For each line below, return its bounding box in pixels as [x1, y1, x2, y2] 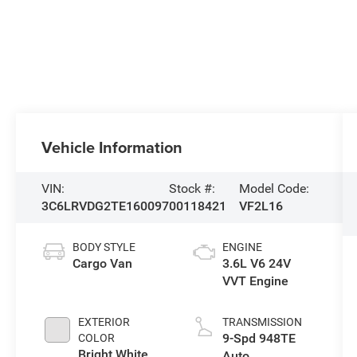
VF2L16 [239, 198, 284, 214]
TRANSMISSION [222, 315, 302, 328]
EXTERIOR [78, 315, 131, 328]
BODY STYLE [73, 240, 136, 253]
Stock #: [169, 180, 216, 196]
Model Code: [239, 180, 310, 196]
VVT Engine [222, 273, 288, 288]
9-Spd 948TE [222, 330, 296, 346]
